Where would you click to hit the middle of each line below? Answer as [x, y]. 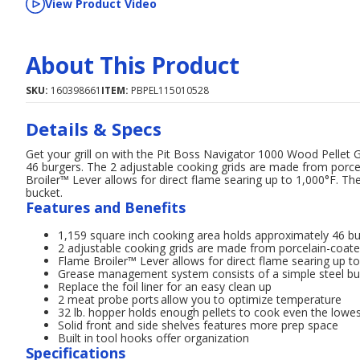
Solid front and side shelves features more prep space [198, 325]
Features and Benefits [106, 207]
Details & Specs [94, 128]
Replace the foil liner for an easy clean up [165, 286]
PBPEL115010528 [170, 90]
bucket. [44, 192]
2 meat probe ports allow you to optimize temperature [200, 299]
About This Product [133, 65]
